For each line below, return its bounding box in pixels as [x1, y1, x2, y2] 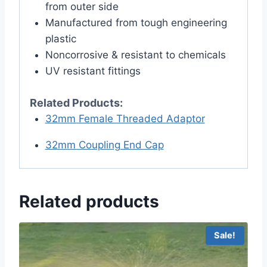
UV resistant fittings [45, 65, 141, 77]
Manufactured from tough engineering [45, 17, 227, 29]
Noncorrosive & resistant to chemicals [45, 49, 226, 61]
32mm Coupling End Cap [45, 138, 164, 151]
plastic [45, 33, 76, 45]
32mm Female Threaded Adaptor [45, 112, 205, 125]
